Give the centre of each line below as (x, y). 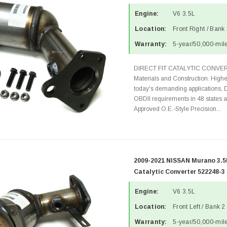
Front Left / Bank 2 (199, 207)
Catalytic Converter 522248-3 (179, 172)
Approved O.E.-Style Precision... (177, 109)
